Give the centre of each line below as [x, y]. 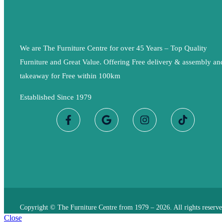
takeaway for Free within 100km [71, 76]
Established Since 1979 [55, 97]
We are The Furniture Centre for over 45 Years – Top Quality [113, 48]
